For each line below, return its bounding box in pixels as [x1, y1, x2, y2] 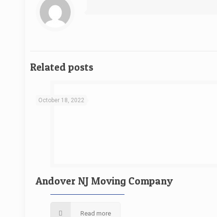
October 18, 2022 [38, 97, 85, 104]
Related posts [30, 61, 93, 73]
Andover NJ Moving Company [36, 175, 173, 187]
